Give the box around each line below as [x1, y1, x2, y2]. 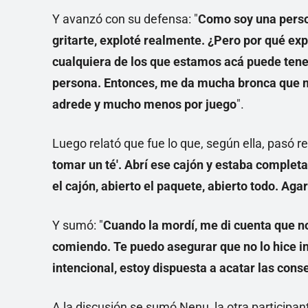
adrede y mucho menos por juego [52, 97, 236, 112]
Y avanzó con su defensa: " [52, 12, 198, 27]
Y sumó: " [52, 218, 103, 233]
